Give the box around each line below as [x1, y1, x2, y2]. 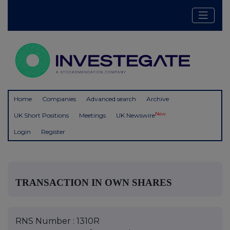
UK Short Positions [14, 111, 69, 120]
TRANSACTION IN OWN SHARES [15, 177, 172, 188]
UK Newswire [116, 111, 155, 120]
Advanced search [86, 95, 136, 103]
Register [41, 128, 65, 136]
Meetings [79, 111, 106, 120]
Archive [146, 95, 169, 103]
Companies [42, 95, 76, 103]
